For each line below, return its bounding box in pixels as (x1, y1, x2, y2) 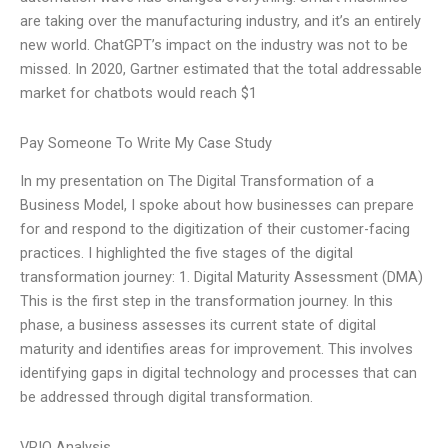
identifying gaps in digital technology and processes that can (20, 364, 417, 383)
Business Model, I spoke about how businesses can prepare (20, 196, 414, 215)
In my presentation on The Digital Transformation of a (20, 172, 374, 191)
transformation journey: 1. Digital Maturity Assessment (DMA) (20, 268, 423, 287)
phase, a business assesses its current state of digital (20, 316, 376, 335)
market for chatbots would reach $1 (20, 84, 257, 103)
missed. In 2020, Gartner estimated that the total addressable (20, 60, 422, 79)
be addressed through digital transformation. (20, 388, 313, 407)
